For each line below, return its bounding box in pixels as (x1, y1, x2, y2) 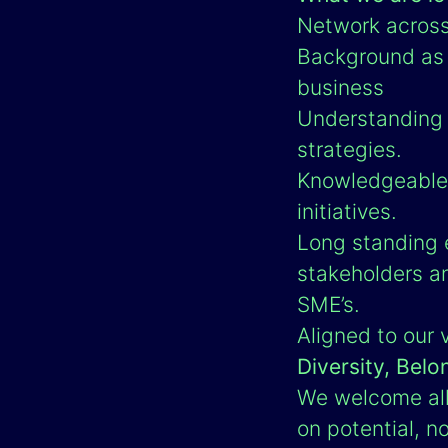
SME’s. (297, 292, 360, 317)
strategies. (297, 137, 402, 162)
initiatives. (297, 199, 397, 224)
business (297, 75, 384, 100)
